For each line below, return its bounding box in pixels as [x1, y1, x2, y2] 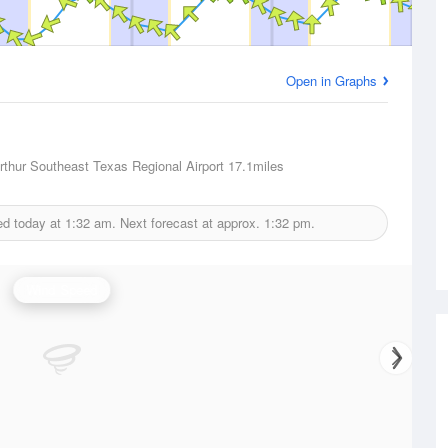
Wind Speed [26, 280, 98, 299]
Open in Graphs [286, 71, 377, 90]
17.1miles [224, 156, 284, 175]
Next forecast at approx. [115, 213, 264, 232]
